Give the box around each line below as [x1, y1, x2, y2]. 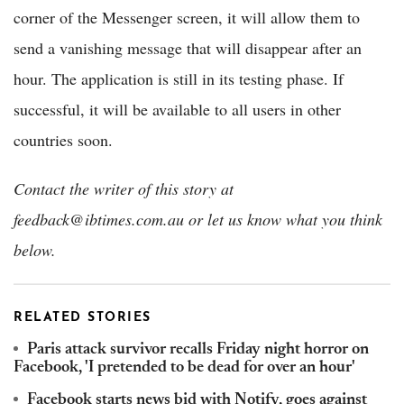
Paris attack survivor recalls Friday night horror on [27, 342, 369, 359]
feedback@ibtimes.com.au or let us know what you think [14, 208, 382, 231]
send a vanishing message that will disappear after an [14, 37, 362, 60]
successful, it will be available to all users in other [14, 98, 341, 121]
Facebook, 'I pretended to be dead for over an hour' [14, 360, 355, 377]
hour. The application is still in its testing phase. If [14, 68, 344, 90]
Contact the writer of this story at [14, 178, 234, 200]
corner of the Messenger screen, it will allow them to [14, 6, 360, 29]
